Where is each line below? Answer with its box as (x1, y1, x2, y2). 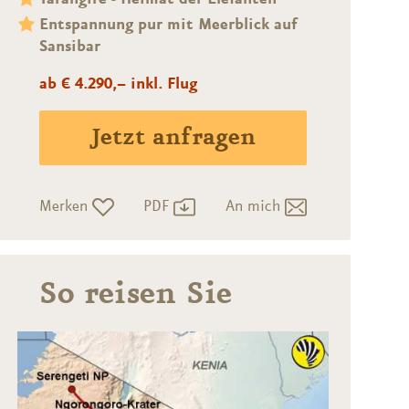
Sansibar (38, 37, 100, 56)
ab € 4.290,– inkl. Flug (38, 74, 197, 93)
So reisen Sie (38, 276, 232, 313)
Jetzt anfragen (89, 123, 256, 152)
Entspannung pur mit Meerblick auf (38, 15, 297, 34)
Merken (38, 196, 92, 215)
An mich (225, 196, 285, 215)
